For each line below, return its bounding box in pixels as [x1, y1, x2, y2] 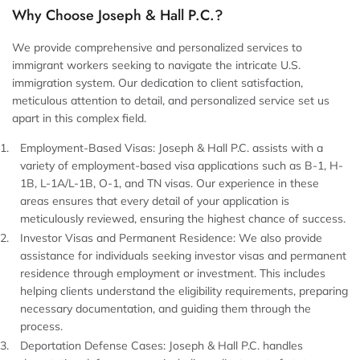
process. [20, 319, 63, 333]
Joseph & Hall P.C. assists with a [155, 141, 323, 155]
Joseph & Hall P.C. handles [166, 338, 303, 353]
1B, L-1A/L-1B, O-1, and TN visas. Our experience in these [20, 176, 319, 190]
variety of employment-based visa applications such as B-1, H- [20, 158, 343, 173]
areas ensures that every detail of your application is [20, 194, 289, 208]
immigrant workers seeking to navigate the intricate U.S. [12, 58, 301, 72]
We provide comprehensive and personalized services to [12, 40, 302, 55]
